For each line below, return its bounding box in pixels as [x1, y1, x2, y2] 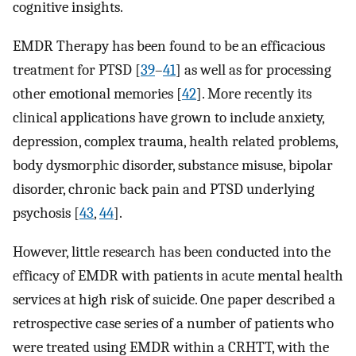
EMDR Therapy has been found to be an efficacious [13, 37, 325, 56]
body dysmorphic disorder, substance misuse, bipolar [13, 157, 333, 175]
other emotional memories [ [13, 85, 182, 103]
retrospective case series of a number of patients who [13, 314, 334, 332]
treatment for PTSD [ [13, 61, 141, 79]
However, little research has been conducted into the [13, 242, 331, 261]
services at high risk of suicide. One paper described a [13, 290, 335, 308]
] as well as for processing [176, 61, 331, 79]
